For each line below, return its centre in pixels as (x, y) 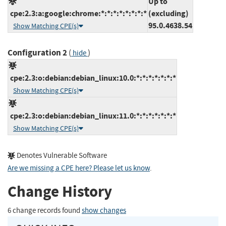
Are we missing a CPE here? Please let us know (79, 168)
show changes (104, 210)
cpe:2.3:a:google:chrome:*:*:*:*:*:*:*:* (78, 13)
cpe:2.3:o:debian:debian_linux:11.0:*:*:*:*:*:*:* (92, 116)
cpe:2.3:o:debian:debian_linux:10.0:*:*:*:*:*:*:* (92, 78)
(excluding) (168, 13)
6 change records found (45, 210)
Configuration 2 (37, 52)
